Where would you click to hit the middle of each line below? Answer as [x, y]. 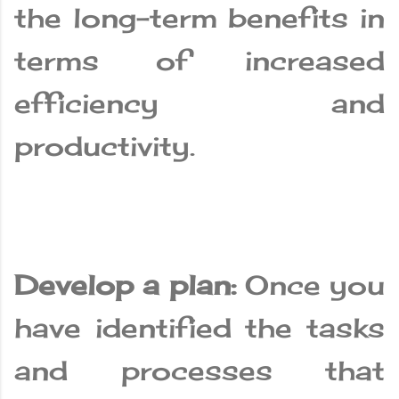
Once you [314, 285]
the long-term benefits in [199, 18]
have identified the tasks [199, 328]
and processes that [199, 371]
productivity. [105, 147]
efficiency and [199, 104]
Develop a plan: [130, 285]
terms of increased [199, 61]
